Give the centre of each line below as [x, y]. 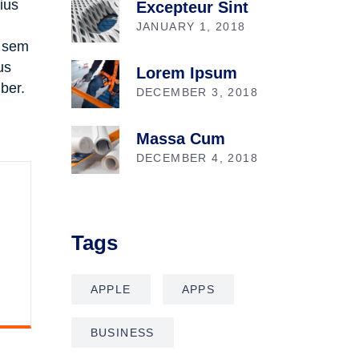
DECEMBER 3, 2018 [197, 92]
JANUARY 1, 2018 [191, 26]
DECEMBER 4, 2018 [197, 157]
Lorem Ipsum [186, 73]
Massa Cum [180, 138]
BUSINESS [122, 332]
